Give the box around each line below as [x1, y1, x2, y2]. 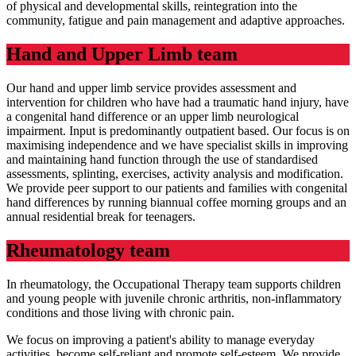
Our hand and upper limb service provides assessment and [6, 80, 296, 95]
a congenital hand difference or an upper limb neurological [6, 109, 299, 123]
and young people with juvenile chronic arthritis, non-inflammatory [6, 291, 342, 305]
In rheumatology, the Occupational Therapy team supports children [6, 277, 341, 291]
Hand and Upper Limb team [6, 43, 238, 64]
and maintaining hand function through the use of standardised [6, 152, 318, 166]
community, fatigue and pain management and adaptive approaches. [6, 13, 345, 27]
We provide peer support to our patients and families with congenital [6, 180, 347, 195]
